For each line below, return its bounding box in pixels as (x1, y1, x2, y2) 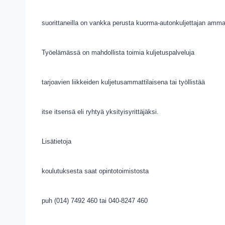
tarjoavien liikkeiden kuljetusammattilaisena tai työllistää (42, 78, 205, 86)
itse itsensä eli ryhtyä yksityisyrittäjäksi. (42, 108, 159, 116)
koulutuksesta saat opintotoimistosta (42, 167, 149, 175)
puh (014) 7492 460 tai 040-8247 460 (42, 197, 148, 204)
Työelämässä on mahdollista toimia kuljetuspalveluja (42, 49, 194, 56)
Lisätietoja (42, 138, 71, 145)
